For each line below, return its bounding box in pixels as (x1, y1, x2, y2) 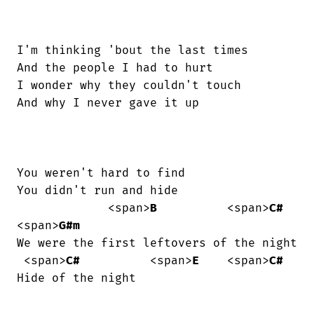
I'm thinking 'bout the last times (17, 43, 248, 58)
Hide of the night (17, 271, 136, 286)
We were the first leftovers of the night (17, 236, 297, 251)
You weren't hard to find (17, 166, 185, 181)
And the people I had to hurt (17, 61, 213, 76)
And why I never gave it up (17, 96, 199, 111)
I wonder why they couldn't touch (17, 78, 241, 93)
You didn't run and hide (17, 184, 178, 198)
